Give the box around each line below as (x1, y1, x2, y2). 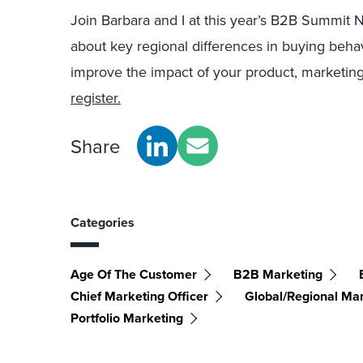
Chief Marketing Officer (70, 287, 208, 305)
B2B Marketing (233, 265, 322, 284)
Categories (70, 213, 135, 232)
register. (70, 88, 121, 108)
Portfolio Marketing (70, 309, 183, 327)
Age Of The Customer (70, 265, 197, 284)
